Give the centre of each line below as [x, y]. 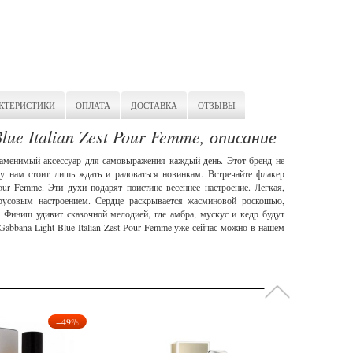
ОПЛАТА [93, 105]
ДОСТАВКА [154, 105]
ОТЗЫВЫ [217, 105]
